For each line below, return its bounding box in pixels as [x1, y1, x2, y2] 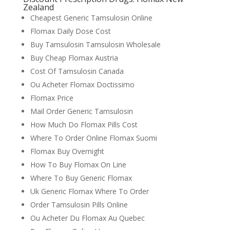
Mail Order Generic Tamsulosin [30, 106, 133, 116]
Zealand [23, 2, 54, 13]
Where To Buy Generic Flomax [30, 173, 132, 183]
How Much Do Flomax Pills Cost [30, 120, 138, 129]
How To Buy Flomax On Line [30, 160, 126, 169]
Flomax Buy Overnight [30, 146, 104, 156]
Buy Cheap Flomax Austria [30, 53, 118, 63]
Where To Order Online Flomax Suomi [30, 133, 157, 143]
